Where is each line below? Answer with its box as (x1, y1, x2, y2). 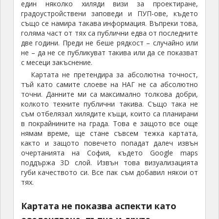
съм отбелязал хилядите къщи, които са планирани (21, 109, 198, 119)
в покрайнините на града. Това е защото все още (21, 119, 198, 129)
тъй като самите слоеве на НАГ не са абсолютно (21, 80, 198, 89)
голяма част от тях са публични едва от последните (21, 28, 198, 38)
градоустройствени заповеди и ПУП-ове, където (21, 9, 198, 19)
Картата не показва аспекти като (21, 200, 176, 212)
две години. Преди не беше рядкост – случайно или (21, 38, 198, 48)
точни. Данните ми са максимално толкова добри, (21, 89, 198, 99)
